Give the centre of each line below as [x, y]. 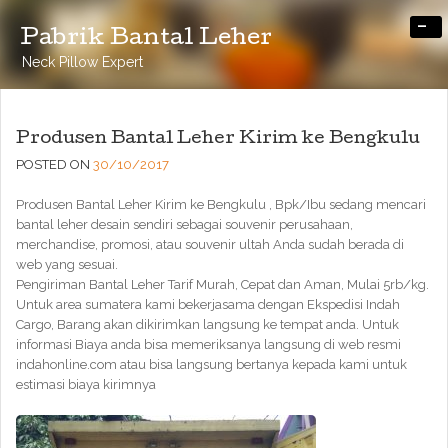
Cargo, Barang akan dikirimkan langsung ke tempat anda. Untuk [207, 324]
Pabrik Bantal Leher [146, 39]
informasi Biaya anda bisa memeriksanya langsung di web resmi [208, 344]
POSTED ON [54, 164]
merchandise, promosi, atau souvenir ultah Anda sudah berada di [210, 244]
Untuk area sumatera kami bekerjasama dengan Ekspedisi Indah [208, 304]
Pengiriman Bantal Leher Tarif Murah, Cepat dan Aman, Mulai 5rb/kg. [222, 284]
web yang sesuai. [67, 264]
